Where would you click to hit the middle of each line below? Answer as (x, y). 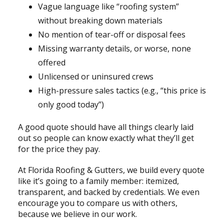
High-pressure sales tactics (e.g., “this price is (122, 91)
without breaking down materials (100, 21)
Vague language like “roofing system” (108, 7)
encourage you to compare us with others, (97, 203)
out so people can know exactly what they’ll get (106, 138)
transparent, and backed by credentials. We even (108, 192)
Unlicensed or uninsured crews (95, 77)
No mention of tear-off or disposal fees (111, 35)
